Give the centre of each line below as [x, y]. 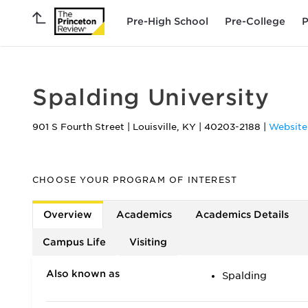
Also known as [83, 274]
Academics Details [242, 214]
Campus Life [74, 242]
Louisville [155, 127]
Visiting [148, 242]
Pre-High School [167, 21]
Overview [68, 214]
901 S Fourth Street [80, 127]
